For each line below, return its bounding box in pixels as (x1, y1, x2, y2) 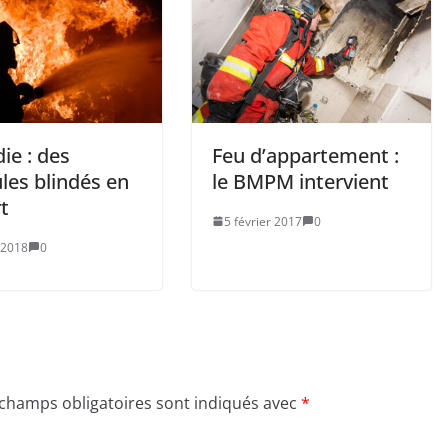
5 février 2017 (224, 212, 302, 230)
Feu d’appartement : (212, 141, 399, 169)
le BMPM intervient (212, 167, 389, 195)
